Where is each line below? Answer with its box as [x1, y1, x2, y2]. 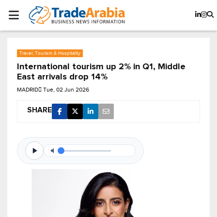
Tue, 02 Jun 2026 [43, 86, 89, 93]
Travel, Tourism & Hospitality [19, 50, 80, 56]
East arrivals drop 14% [17, 73, 108, 82]
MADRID [17, 86, 38, 93]
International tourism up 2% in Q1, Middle [17, 62, 186, 72]
